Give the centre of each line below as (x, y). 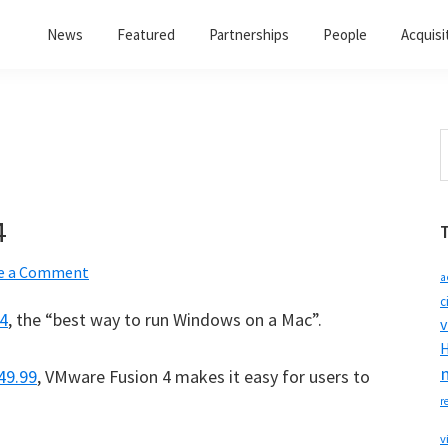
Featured (146, 34)
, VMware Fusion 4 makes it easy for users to (203, 376)
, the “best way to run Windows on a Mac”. (165, 319)
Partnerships (249, 34)
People (345, 34)
